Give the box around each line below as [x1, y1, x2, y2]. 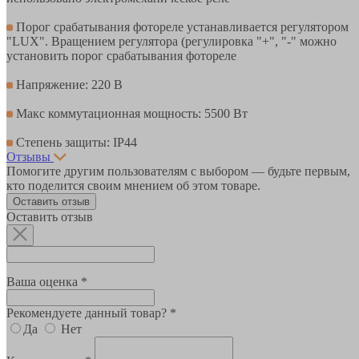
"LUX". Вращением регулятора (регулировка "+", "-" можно [6, 34, 337, 48]
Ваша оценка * [6, 274, 87, 288]
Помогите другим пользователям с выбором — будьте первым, [6, 163, 350, 178]
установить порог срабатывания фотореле [6, 48, 236, 63]
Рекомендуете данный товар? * [6, 305, 176, 320]
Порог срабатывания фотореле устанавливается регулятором [13, 19, 349, 34]
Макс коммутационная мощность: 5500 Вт [13, 106, 248, 120]
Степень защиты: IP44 [13, 135, 137, 149]
